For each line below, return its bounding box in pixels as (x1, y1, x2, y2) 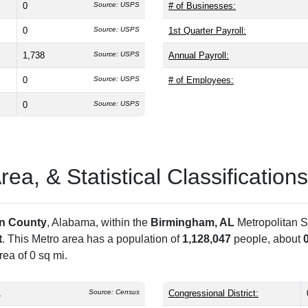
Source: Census (89, 287, 140, 296)
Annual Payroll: (168, 49, 229, 60)
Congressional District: (168, 287, 258, 298)
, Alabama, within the (47, 216, 151, 228)
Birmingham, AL (151, 216, 234, 228)
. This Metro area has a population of (2, 232, 182, 245)
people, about (231, 232, 303, 245)
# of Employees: (168, 74, 234, 85)
